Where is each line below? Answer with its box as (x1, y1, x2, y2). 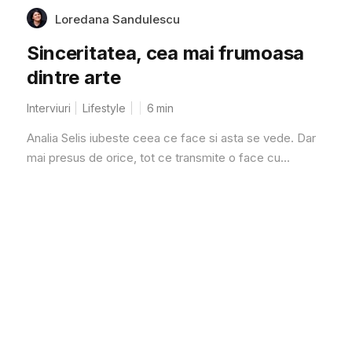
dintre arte (26, 65, 121, 89)
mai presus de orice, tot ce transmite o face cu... (26, 149, 290, 165)
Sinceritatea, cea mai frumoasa (26, 41, 304, 64)
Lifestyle (82, 101, 126, 115)
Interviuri (26, 101, 71, 115)
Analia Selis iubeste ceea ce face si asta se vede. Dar (26, 130, 316, 145)
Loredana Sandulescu (54, 11, 180, 27)
